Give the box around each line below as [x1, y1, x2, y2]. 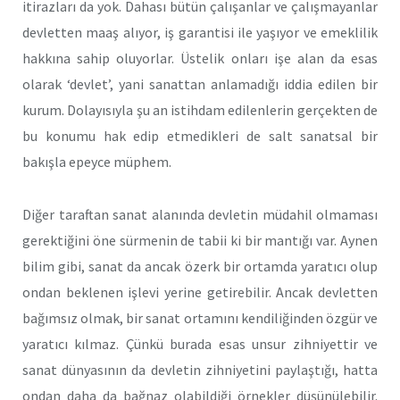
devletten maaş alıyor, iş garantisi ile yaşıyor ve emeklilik [22, 23, 378, 42]
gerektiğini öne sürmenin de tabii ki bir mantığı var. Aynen [22, 230, 378, 249]
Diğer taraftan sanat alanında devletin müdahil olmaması [22, 204, 378, 223]
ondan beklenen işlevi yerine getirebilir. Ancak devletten [22, 282, 378, 301]
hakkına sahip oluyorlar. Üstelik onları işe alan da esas [22, 49, 378, 68]
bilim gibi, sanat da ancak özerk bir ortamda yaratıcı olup [22, 256, 378, 275]
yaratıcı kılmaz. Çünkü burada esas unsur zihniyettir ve [22, 334, 378, 353]
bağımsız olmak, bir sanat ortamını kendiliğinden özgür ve [22, 308, 378, 327]
